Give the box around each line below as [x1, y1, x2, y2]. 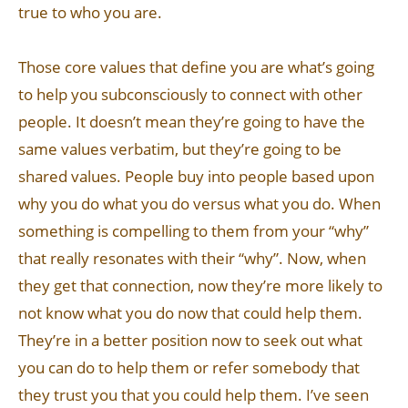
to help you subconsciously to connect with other [18, 84, 362, 105]
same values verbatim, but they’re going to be [18, 138, 342, 159]
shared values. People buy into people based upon [18, 166, 374, 187]
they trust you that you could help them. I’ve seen [18, 384, 369, 405]
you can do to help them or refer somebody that [18, 357, 360, 378]
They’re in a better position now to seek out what [18, 330, 362, 351]
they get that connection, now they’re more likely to [18, 275, 382, 296]
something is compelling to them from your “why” [18, 220, 369, 241]
